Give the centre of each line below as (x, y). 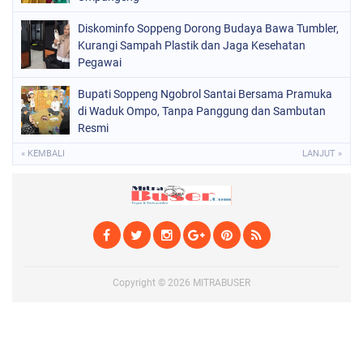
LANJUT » (322, 154)
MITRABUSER (222, 283)
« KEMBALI (43, 154)
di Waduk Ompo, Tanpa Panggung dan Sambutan (202, 111)
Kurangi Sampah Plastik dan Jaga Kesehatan (192, 46)
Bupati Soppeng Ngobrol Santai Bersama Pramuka (205, 94)
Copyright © (140, 283)
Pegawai (100, 63)
